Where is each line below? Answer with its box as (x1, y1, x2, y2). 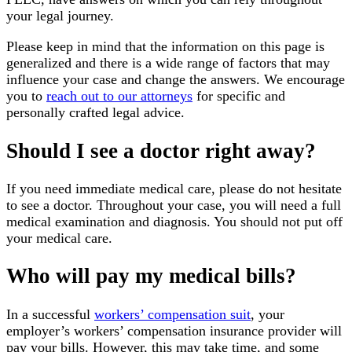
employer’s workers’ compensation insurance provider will (6, 322, 342, 339)
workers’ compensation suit (94, 306, 251, 322)
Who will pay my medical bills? (6, 264, 296, 288)
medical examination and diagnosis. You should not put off (6, 213, 343, 229)
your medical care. (6, 229, 112, 246)
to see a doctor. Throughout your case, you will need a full (6, 196, 341, 213)
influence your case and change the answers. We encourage (6, 71, 345, 88)
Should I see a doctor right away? (6, 138, 316, 163)
